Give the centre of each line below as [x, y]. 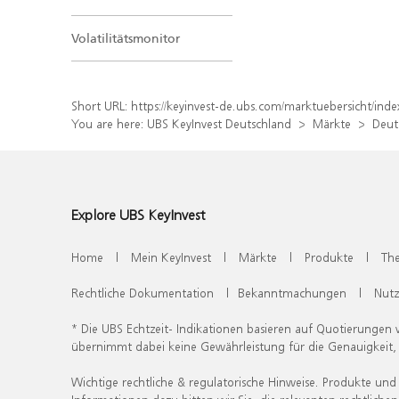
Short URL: [101, 106]
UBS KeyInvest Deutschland [219, 123]
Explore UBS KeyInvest [138, 215]
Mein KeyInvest [171, 257]
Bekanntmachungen [292, 293]
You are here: [109, 123]
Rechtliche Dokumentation [142, 293]
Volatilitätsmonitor [126, 38]
